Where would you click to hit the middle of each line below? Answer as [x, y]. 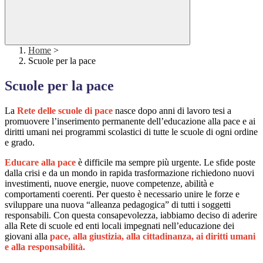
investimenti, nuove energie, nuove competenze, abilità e [109, 184]
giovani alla [27, 237]
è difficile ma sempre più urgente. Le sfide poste [166, 163]
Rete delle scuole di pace [65, 111]
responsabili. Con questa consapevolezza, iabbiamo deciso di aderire [131, 215]
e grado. [20, 143]
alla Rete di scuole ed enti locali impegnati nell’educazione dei [119, 226]
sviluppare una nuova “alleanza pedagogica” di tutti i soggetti [118, 205]
